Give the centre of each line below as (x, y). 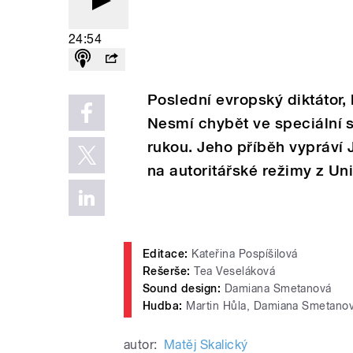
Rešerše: (169, 271)
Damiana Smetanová (280, 288)
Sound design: (184, 288)
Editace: (167, 253)
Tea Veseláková (235, 271)
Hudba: (165, 305)
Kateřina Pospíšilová (245, 253)
